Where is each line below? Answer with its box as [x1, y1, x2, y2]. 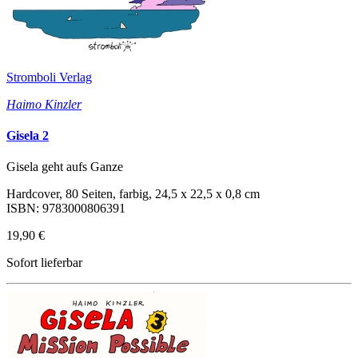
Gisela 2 [6, 128, 49, 142]
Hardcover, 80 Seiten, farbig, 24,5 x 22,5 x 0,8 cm [6, 187, 260, 201]
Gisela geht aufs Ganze [6, 160, 123, 174]
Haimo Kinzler [6, 97, 82, 111]
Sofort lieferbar [6, 256, 82, 270]
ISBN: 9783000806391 [6, 201, 125, 216]
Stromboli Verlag [6, 70, 92, 84]
